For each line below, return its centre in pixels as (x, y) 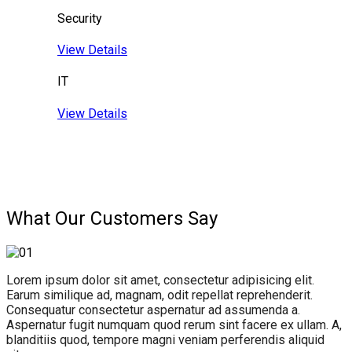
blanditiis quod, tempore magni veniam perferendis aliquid (165, 339)
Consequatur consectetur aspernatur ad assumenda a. (153, 310)
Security (80, 18)
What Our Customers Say (112, 218)
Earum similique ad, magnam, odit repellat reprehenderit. (159, 295)
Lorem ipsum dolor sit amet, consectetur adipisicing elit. (160, 280)
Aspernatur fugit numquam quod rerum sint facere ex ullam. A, (174, 324)
